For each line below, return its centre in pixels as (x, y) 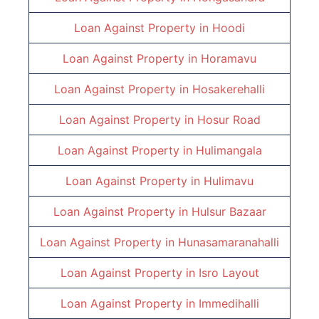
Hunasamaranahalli (229, 242)
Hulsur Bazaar (229, 212)
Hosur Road (229, 120)
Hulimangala (229, 151)
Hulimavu (229, 181)
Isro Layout (229, 273)
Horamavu (229, 59)
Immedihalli (229, 304)
